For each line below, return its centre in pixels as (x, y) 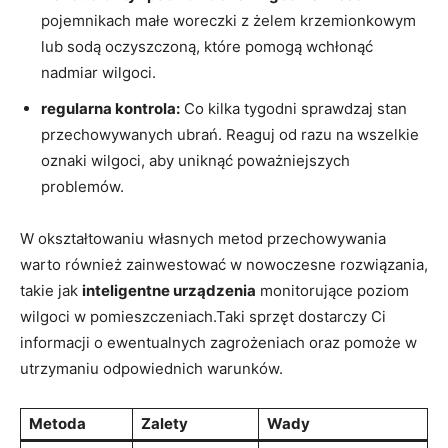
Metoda (57, 423)
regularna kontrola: (110, 108)
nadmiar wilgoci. (98, 72)
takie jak (51, 290)
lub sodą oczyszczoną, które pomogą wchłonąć (207, 46)
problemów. (82, 186)
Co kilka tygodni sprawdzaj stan (293, 108)
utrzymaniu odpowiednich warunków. (151, 368)
